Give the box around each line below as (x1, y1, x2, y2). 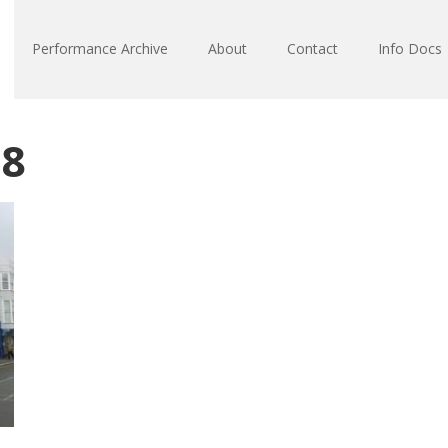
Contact (287, 39, 338, 58)
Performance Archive (32, 39, 168, 58)
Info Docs (378, 39, 442, 58)
